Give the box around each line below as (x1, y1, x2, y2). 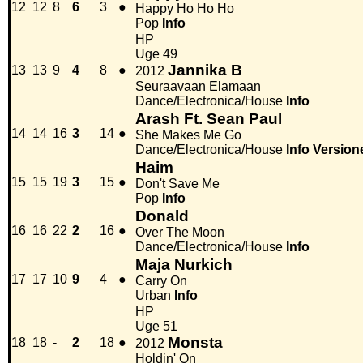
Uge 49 (135, 47, 177, 62)
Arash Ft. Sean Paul (135, 110, 282, 128)
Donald (135, 207, 189, 225)
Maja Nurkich (135, 256, 233, 274)
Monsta (168, 334, 223, 352)
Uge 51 (135, 319, 177, 334)
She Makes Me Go (135, 128, 241, 143)
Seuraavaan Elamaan (135, 79, 261, 94)
